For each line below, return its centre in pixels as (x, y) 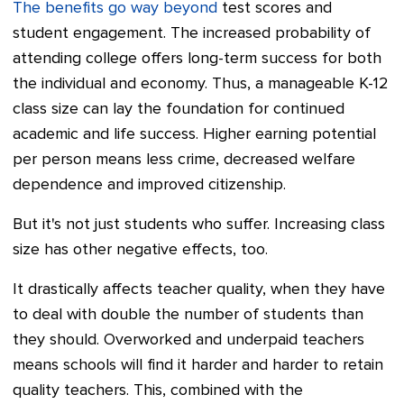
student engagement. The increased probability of (192, 34)
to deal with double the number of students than (188, 315)
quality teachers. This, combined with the (158, 391)
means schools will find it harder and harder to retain (198, 366)
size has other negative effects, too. (140, 250)
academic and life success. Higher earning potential (194, 135)
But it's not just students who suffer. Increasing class (199, 225)
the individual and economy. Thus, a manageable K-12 (201, 84)
